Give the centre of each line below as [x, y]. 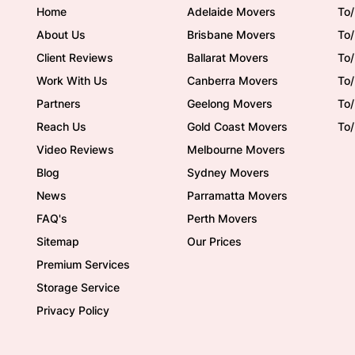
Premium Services [83, 264]
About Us [61, 34]
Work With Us [72, 80]
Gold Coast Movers [237, 126]
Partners [59, 103]
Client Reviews [75, 57]
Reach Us [61, 126]
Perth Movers [222, 218]
